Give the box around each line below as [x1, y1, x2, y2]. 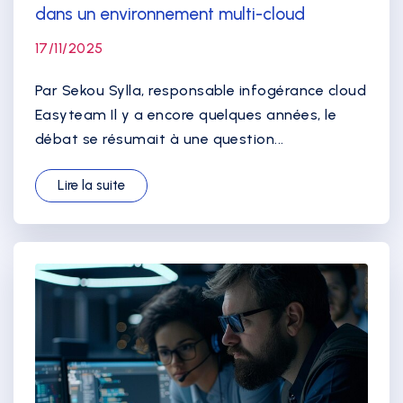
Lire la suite [58, 176, 125, 193]
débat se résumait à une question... [35, 130, 284, 148]
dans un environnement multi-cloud [35, 3, 305, 24]
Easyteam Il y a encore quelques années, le [35, 105, 337, 123]
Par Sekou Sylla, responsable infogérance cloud [35, 81, 367, 99]
